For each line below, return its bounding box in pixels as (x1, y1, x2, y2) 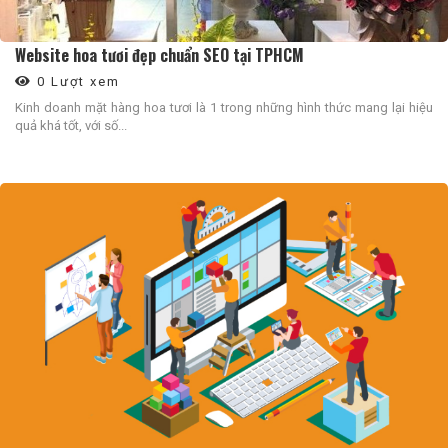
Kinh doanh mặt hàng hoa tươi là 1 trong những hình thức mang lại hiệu (15, 100, 433, 116)
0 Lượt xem (32, 74, 120, 90)
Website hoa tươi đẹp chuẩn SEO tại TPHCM (15, 43, 304, 68)
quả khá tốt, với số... (15, 118, 127, 134)
